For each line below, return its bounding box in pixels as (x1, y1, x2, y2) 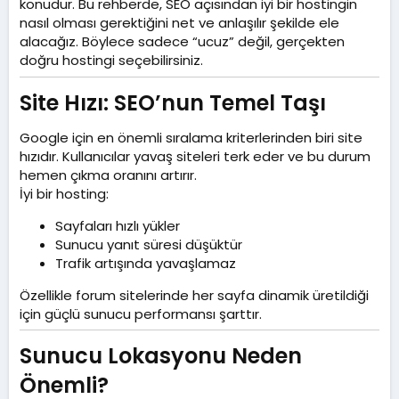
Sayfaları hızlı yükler (55, 216, 180, 235)
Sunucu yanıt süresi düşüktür (55, 234, 242, 254)
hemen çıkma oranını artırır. (20, 165, 197, 184)
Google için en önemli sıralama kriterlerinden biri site (20, 127, 362, 147)
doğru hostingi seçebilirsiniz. (20, 51, 203, 70)
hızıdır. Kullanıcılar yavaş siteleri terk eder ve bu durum (20, 146, 370, 166)
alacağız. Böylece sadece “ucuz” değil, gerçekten (20, 32, 345, 52)
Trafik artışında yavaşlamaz (55, 253, 236, 273)
